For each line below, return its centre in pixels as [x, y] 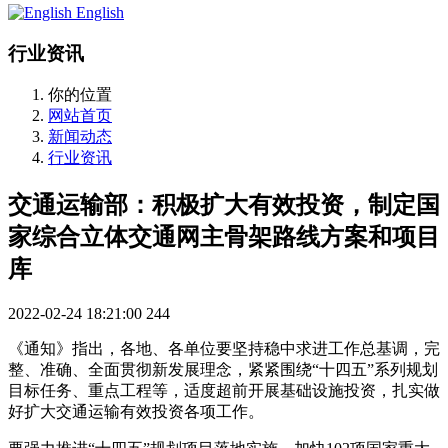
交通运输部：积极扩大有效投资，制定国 [224, 205]
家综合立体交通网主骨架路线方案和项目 [224, 237]
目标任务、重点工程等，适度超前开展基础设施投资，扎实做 [224, 391]
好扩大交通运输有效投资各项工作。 [136, 412]
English [100, 12]
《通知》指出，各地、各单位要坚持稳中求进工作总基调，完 [224, 349]
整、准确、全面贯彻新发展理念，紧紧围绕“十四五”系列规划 [223, 370]
